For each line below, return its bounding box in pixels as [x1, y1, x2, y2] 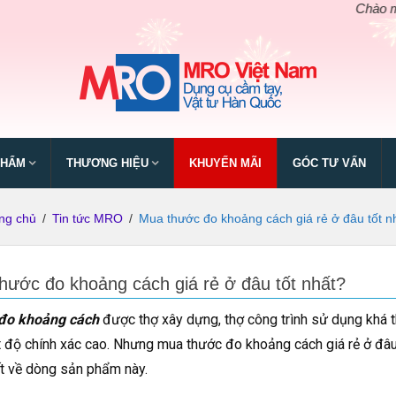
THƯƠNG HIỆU [66, 156, 148, 170]
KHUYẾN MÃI [189, 156, 262, 170]
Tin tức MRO [51, 211, 123, 225]
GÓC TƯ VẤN [293, 156, 366, 170]
